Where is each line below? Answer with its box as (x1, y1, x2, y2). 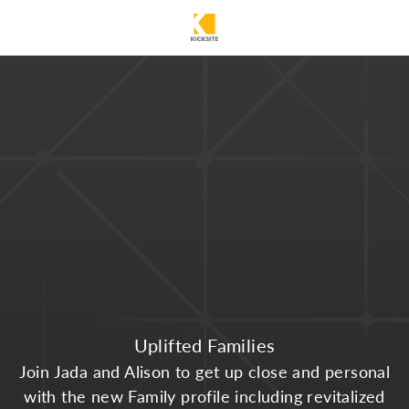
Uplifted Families (133, 331, 276, 358)
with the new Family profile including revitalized (24, 383, 385, 407)
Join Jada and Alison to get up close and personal (18, 359, 391, 383)
